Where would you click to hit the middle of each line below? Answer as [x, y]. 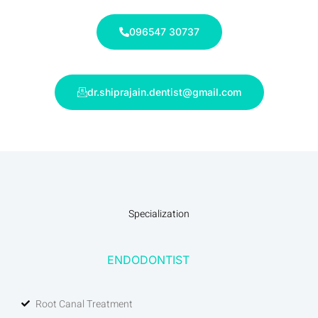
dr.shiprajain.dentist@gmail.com [164, 92]
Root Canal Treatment [84, 304]
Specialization [159, 214]
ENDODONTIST [148, 259]
